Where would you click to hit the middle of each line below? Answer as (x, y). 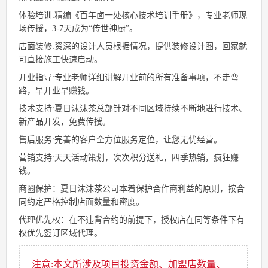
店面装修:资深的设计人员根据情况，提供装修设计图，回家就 (133, 47)
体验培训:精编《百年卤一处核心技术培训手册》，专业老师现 (133, 16)
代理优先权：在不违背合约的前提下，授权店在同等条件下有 (132, 220)
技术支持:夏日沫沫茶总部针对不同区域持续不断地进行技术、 (133, 109)
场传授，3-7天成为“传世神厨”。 (78, 29)
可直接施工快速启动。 (60, 60)
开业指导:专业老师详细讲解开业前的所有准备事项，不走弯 (129, 78)
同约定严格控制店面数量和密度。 (81, 202)
